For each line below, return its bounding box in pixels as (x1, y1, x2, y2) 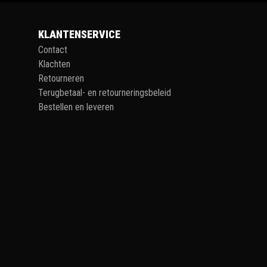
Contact (38, 44, 67, 55)
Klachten (38, 58, 70, 70)
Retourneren (38, 73, 84, 84)
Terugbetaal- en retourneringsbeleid (38, 87, 171, 98)
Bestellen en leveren (38, 101, 114, 113)
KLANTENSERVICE (38, 28, 120, 41)
